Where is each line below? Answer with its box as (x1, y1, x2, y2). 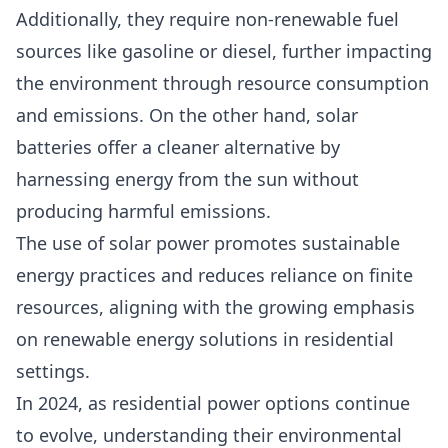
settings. (16, 359, 90, 383)
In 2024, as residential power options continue (16, 391, 410, 415)
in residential (278, 327, 394, 351)
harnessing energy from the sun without (16, 167, 359, 191)
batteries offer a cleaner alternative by (16, 135, 340, 159)
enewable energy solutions (50, 327, 278, 351)
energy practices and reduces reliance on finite (16, 263, 413, 287)
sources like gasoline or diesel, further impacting (16, 39, 432, 63)
